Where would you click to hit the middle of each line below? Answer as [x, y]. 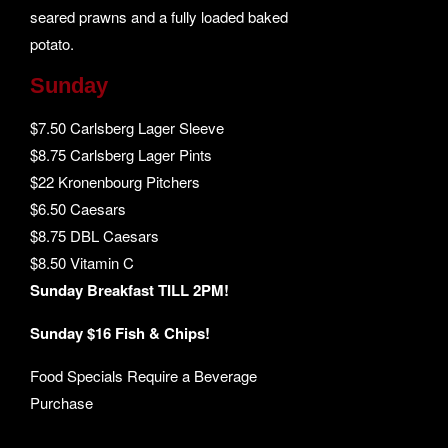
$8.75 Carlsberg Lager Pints [121, 154]
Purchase [62, 402]
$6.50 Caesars [78, 208]
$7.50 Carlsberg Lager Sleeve [127, 127]
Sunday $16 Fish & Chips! [120, 333]
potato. [52, 43]
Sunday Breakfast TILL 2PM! [130, 290]
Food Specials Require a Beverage [144, 375]
